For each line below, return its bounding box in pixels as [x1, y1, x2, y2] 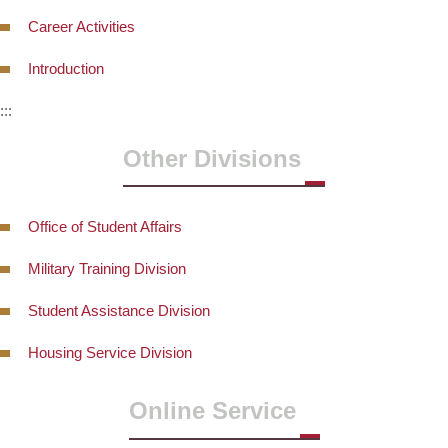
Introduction [28, 59, 104, 77]
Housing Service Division [28, 344, 192, 362]
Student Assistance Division [28, 302, 210, 320]
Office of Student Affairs [28, 218, 182, 236]
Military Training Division [28, 260, 186, 278]
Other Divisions [123, 144, 301, 172]
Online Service [128, 397, 296, 425]
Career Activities [28, 17, 135, 35]
